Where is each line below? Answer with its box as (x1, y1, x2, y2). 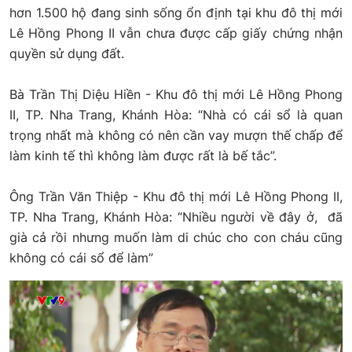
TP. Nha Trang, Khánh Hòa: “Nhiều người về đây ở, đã (9, 208, 343, 225)
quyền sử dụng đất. (9, 45, 124, 61)
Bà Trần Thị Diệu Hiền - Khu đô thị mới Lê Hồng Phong (9, 86, 343, 102)
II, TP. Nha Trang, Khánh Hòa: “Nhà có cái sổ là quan (9, 106, 343, 123)
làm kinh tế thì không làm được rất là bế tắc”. (9, 147, 277, 163)
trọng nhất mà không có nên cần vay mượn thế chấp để (9, 126, 343, 143)
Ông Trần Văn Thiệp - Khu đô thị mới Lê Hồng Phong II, (9, 188, 343, 204)
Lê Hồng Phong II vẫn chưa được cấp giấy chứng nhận (9, 24, 343, 41)
